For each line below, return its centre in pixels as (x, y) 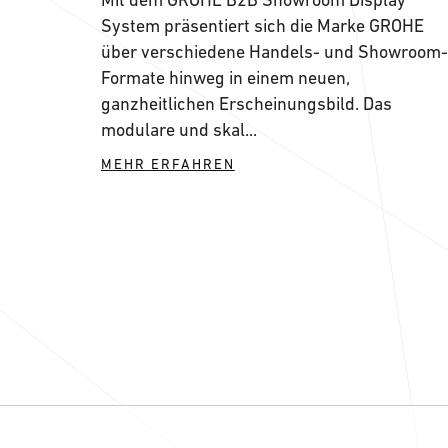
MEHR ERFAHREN (167, 164)
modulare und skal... (178, 129)
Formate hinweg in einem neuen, (225, 77)
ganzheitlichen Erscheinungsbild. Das (246, 103)
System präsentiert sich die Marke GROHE (262, 25)
